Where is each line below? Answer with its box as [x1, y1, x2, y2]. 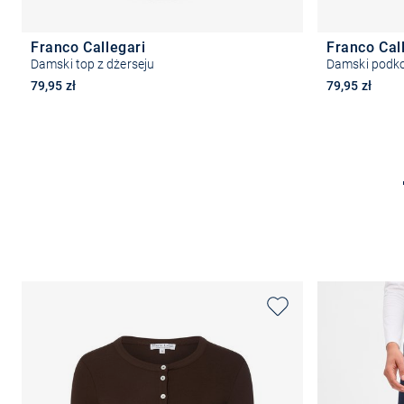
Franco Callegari [31, 38, 146, 56]
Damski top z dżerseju [31, 56, 155, 71]
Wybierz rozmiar [111, 173, 214, 191]
